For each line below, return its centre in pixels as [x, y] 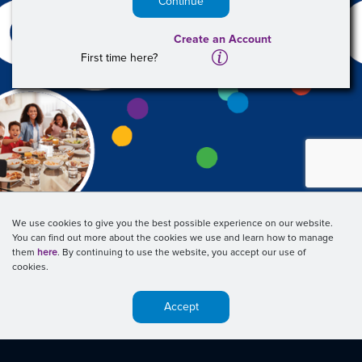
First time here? [119, 58]
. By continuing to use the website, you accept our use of [181, 253]
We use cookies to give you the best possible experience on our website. [173, 224]
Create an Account [223, 40]
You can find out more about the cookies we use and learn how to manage [173, 238]
